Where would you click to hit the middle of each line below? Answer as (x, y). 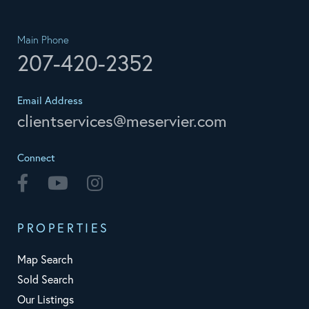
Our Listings (46, 300)
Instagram (127, 182)
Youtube (88, 182)
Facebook (53, 182)
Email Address (50, 101)
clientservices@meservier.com (122, 121)
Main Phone (43, 40)
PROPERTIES (63, 228)
